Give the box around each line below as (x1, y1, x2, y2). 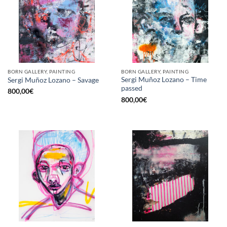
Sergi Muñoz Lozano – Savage (8, 76, 99, 85)
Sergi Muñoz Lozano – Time (121, 75, 207, 84)
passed (121, 84, 142, 93)
